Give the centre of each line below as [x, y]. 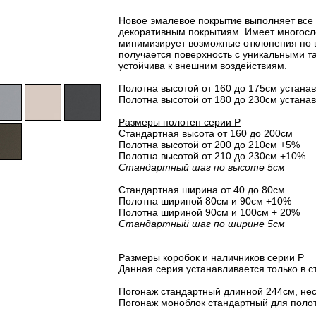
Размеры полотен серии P [180, 122]
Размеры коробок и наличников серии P [211, 257]
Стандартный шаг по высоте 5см [202, 167]
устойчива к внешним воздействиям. [203, 66]
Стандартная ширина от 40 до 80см [202, 190]
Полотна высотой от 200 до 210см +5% [209, 145]
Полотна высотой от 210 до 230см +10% [212, 156]
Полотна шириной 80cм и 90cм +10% [205, 201]
